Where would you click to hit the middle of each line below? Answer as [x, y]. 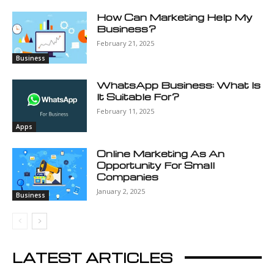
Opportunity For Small [156, 165]
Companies [128, 177]
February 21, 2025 [126, 43]
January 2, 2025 [121, 191]
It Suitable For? [138, 97]
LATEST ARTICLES [92, 257]
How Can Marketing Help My [175, 17]
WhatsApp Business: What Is [179, 85]
